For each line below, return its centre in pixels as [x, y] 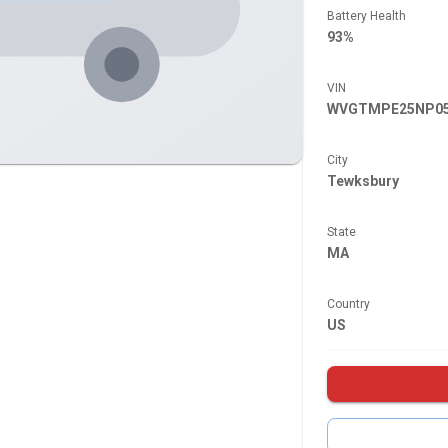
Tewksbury [362, 181]
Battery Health [366, 16]
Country [348, 304]
